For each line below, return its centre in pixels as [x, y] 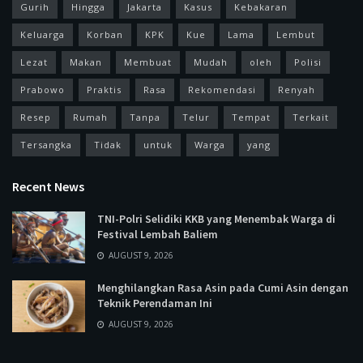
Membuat [148, 62]
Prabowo [43, 89]
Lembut [296, 34]
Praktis [104, 89]
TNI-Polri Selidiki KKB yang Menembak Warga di [216, 218]
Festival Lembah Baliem [158, 234]
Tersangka [46, 144]
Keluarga [43, 34]
